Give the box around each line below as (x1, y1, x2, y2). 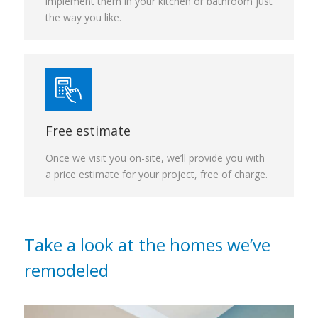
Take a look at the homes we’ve (24, 233, 270, 256)
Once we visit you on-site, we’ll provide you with (45, 151, 265, 165)
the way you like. (45, 11, 121, 24)
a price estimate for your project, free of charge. (45, 168, 268, 181)
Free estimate (45, 122, 131, 139)
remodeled (24, 258, 109, 282)
